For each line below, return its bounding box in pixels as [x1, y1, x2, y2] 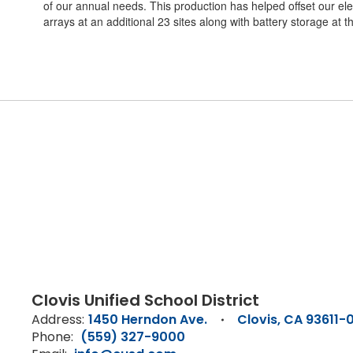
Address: [32, 310, 84, 329]
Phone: [32, 328, 73, 346]
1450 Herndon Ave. [88, 310, 207, 329]
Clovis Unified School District [32, 289, 259, 311]
